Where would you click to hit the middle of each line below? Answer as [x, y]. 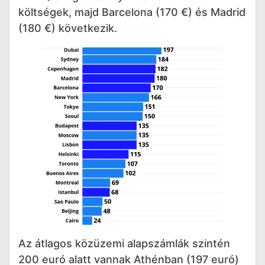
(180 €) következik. [68, 28]
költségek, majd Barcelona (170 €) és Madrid [132, 12]
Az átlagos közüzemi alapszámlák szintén [124, 244]
